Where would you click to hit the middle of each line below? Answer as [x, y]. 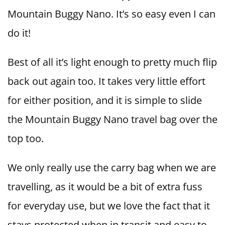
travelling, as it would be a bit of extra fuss [105, 186]
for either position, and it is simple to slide [105, 100]
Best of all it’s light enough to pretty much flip [112, 62]
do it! [19, 33]
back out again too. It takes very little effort [106, 81]
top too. [26, 138]
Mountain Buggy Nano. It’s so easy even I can [111, 14]
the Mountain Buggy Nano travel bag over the [113, 119]
